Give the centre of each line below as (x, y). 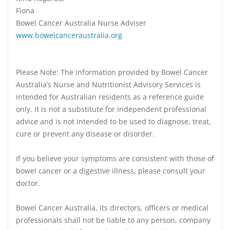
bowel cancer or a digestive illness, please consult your (111, 171)
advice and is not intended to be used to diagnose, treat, (113, 121)
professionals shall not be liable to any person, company (113, 220)
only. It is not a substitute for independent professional (111, 109)
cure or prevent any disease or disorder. (85, 134)
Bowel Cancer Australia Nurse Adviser (81, 23)
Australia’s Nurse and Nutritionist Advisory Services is (108, 84)
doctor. (28, 183)
